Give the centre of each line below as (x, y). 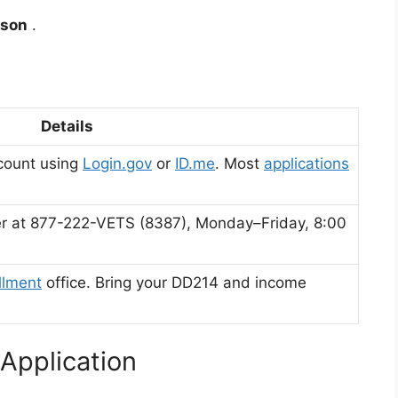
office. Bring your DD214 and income (174, 282)
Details (67, 126)
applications (306, 163)
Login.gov (117, 163)
